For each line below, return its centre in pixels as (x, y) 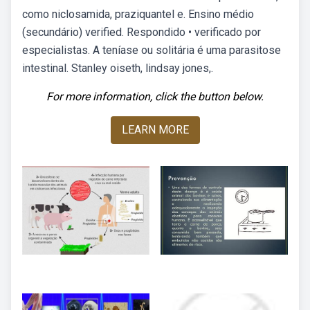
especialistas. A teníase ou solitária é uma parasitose (152, 50)
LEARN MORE (155, 130)
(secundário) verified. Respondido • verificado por (142, 32)
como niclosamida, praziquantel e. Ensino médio (138, 14)
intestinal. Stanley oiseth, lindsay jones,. (118, 68)
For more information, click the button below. (155, 97)
